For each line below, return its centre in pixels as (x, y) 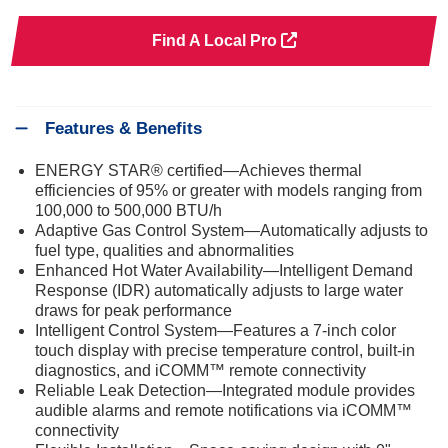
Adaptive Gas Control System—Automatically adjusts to (231, 230)
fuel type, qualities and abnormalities (164, 250)
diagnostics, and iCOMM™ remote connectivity (200, 370)
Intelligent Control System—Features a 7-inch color (215, 330)
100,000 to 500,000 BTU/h (128, 210)
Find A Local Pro (216, 40)
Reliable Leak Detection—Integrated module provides (225, 390)
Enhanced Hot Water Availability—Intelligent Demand (224, 270)
